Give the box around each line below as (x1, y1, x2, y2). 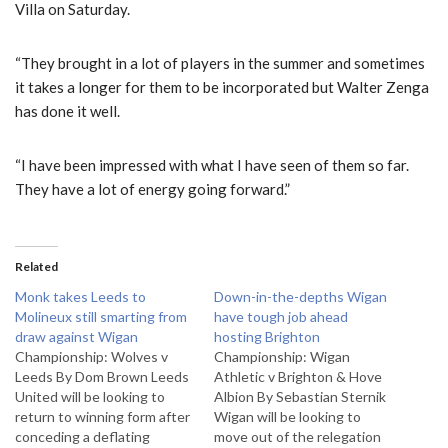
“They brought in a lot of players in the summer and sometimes (15, 54, 425, 73)
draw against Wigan (15, 328, 138, 346)
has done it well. (15, 102, 120, 121)
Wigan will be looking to (214, 408, 361, 426)
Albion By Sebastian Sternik (214, 388, 386, 406)
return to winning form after (15, 408, 190, 426)
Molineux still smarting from (15, 308, 187, 326)
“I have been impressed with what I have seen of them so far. (15, 156, 409, 175)
